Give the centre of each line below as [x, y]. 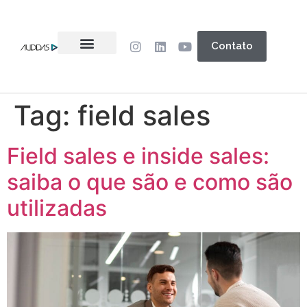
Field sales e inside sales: [138, 156]
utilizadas [57, 208]
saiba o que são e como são [150, 182]
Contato [232, 46]
